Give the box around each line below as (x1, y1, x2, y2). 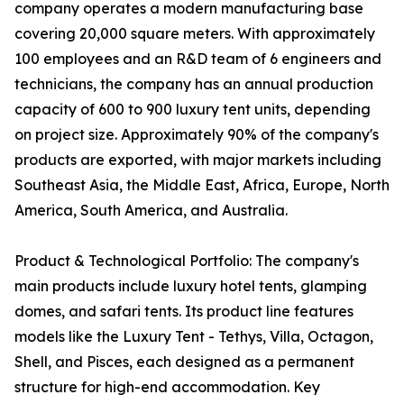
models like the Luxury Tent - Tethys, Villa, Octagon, (14, 327, 373, 346)
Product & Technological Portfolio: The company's (14, 252, 359, 271)
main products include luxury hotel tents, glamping (14, 277, 367, 296)
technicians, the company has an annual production (14, 75, 373, 94)
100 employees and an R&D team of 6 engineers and (14, 50, 381, 69)
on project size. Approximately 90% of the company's (14, 125, 379, 144)
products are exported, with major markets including (14, 151, 381, 170)
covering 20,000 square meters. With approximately (14, 24, 375, 43)
